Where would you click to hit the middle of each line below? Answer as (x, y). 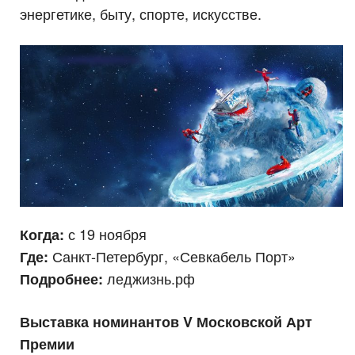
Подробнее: (63, 279)
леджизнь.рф (151, 278)
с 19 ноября (107, 233)
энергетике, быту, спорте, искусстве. (141, 13)
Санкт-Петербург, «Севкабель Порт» (174, 256)
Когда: (44, 234)
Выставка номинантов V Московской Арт (166, 321)
